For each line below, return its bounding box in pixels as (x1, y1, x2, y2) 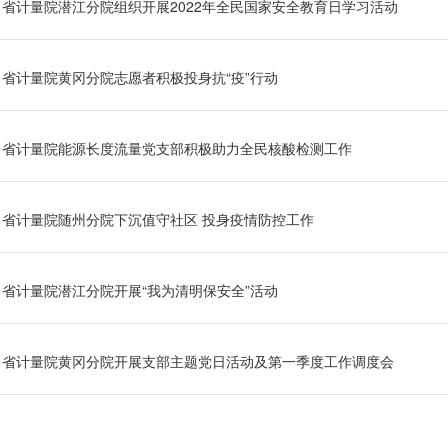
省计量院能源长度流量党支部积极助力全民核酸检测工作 (2, 138, 352, 159)
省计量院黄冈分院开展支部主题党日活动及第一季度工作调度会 (2, 351, 394, 372)
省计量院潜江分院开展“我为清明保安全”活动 (2, 280, 278, 301)
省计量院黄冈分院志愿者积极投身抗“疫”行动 (2, 67, 278, 88)
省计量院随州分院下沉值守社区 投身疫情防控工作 (2, 209, 314, 230)
